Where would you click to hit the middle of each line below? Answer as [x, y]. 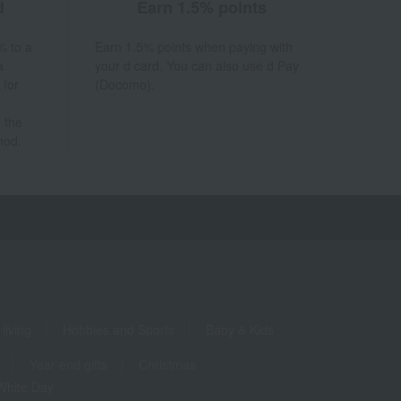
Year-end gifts [68, 365]
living [17, 330]
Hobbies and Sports [119, 330]
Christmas [167, 365]
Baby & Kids [240, 330]
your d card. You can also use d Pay [197, 66]
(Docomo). [125, 85]
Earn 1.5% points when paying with [194, 47]
